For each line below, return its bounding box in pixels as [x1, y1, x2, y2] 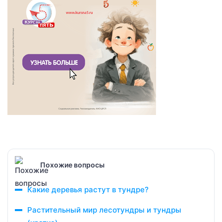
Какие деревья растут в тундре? [27, 185, 149, 194]
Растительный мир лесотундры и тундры [27, 205, 181, 215]
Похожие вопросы [40, 160, 105, 169]
